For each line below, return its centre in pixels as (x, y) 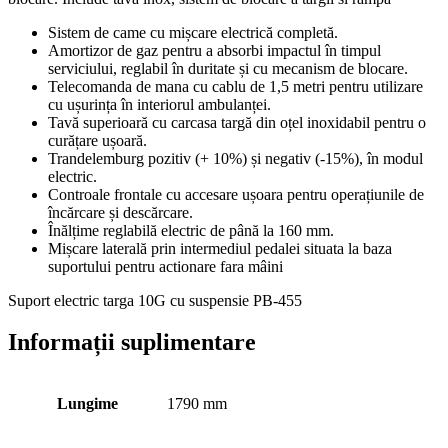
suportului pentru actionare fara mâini (165, 266)
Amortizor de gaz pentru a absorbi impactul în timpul (214, 50)
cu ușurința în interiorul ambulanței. (159, 104)
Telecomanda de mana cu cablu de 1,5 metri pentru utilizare (235, 86)
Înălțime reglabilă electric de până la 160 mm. (191, 230)
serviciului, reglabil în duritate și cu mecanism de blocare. (228, 68)
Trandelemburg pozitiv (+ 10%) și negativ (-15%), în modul (235, 158)
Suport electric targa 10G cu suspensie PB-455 (155, 300)
